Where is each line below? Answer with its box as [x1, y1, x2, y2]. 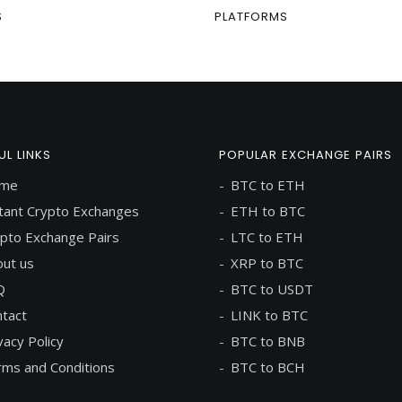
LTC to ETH [231, 228, 303, 247]
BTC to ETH [231, 176, 305, 195]
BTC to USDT [231, 280, 313, 299]
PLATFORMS [214, 8, 288, 26]
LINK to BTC [231, 306, 308, 325]
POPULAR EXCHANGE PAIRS [219, 146, 392, 164]
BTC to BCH [231, 358, 305, 377]
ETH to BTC [231, 202, 305, 221]
